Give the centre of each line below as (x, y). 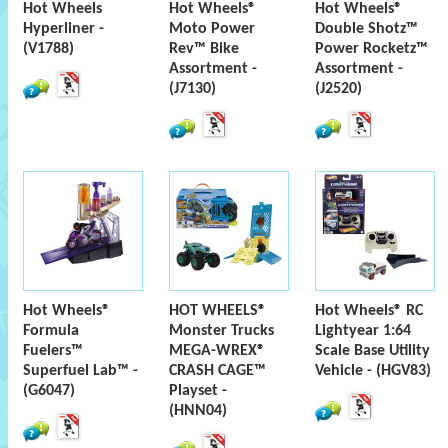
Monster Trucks (221, 331)
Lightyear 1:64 (363, 331)
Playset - (198, 391)
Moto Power (212, 29)
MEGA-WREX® (217, 351)
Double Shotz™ (366, 29)
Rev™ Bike (204, 49)
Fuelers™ (53, 351)
